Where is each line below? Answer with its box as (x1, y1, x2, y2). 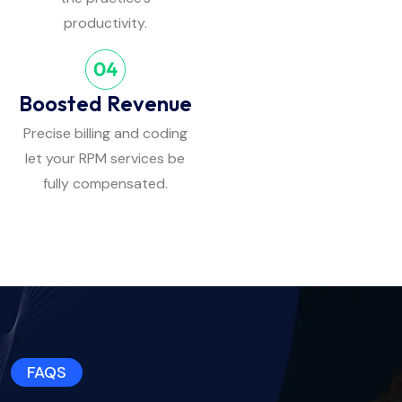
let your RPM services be (25, 148, 185, 168)
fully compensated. (42, 173, 168, 193)
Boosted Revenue (18, 89, 192, 117)
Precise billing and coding (22, 123, 188, 143)
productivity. (63, 13, 147, 33)
